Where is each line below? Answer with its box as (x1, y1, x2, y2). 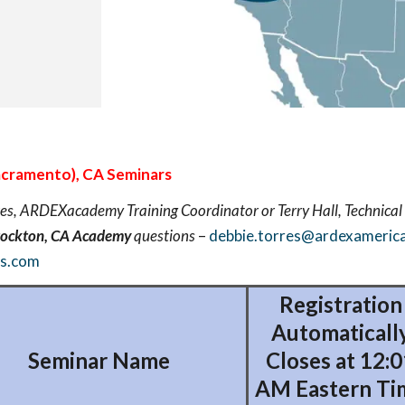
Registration (278, 291, 402, 317)
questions (131, 226, 195, 245)
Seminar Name (27, 347, 170, 373)
